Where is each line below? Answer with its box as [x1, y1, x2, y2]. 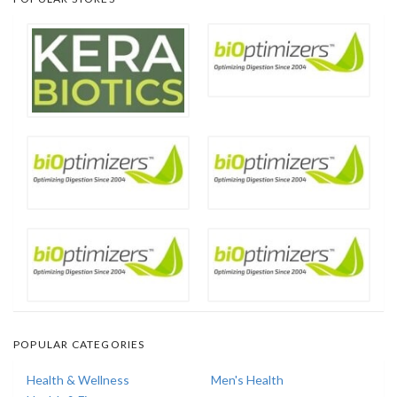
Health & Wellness [27, 372, 129, 388]
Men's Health [211, 372, 284, 388]
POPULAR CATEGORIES [13, 338, 145, 352]
